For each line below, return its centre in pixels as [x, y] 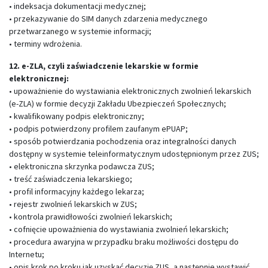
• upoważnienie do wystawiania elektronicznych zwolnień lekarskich [130, 91]
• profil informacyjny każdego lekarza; [77, 191]
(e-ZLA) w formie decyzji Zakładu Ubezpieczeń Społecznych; [118, 103]
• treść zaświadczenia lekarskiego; [71, 179]
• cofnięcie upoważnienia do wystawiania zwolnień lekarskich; [119, 229]
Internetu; [27, 254]
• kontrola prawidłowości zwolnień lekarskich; [91, 217]
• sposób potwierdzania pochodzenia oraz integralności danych [123, 141]
